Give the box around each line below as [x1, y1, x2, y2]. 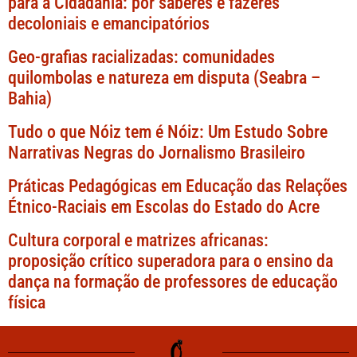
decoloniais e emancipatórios [8, 14, 210, 34]
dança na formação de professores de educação [8, 272, 338, 292]
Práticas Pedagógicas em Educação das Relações [8, 176, 347, 197]
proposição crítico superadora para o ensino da [8, 251, 333, 272]
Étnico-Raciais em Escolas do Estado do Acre [8, 197, 320, 218]
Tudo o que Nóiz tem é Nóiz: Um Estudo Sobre [8, 122, 328, 143]
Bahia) [8, 88, 52, 109]
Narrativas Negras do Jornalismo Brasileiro [8, 143, 305, 163]
